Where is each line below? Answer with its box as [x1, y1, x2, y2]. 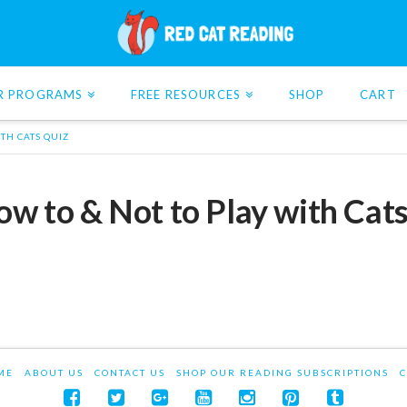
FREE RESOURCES [130, 86, 242, 102]
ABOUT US [24, 366, 84, 378]
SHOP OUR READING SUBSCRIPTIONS [175, 366, 389, 378]
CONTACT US [94, 366, 165, 378]
